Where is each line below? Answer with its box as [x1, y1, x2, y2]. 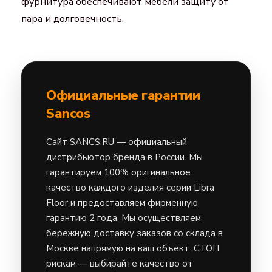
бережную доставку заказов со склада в [46, 226, 223, 239]
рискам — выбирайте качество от [46, 257, 193, 270]
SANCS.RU [70, 135, 114, 148]
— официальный [114, 135, 187, 148]
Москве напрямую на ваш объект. [46, 242, 194, 254]
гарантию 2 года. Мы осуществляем [46, 211, 201, 224]
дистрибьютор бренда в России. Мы [46, 151, 203, 163]
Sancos [46, 104, 90, 123]
